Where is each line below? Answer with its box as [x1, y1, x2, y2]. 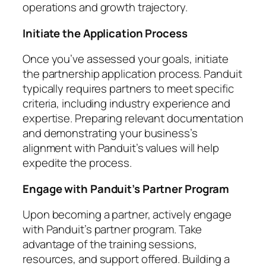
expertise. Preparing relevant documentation [23, 110, 243, 126]
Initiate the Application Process [23, 25, 188, 41]
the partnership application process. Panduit [23, 66, 242, 82]
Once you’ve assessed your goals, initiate [23, 51, 229, 67]
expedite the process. [23, 155, 132, 171]
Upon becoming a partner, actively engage [23, 207, 232, 223]
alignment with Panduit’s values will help [23, 140, 219, 156]
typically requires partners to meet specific [23, 81, 234, 97]
